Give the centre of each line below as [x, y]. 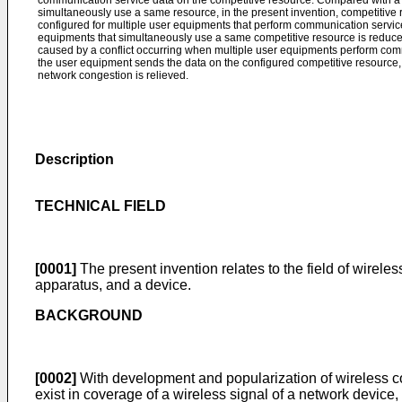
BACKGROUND [89, 315]
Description [74, 159]
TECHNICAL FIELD [100, 206]
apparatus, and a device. [113, 285]
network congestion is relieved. [113, 75]
